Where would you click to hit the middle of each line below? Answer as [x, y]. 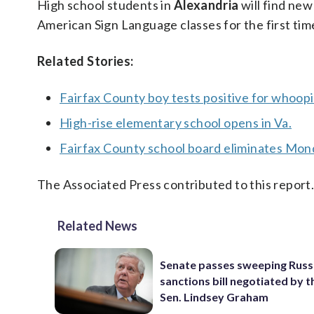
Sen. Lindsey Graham [214, 297]
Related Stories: [86, 61]
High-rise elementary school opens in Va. [176, 123]
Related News [97, 226]
